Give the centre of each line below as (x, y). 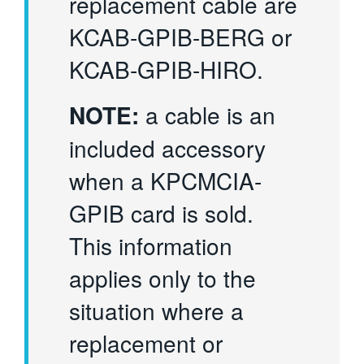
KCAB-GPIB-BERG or (181, 37)
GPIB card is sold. (162, 213)
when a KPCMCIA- (166, 181)
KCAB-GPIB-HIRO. (167, 69)
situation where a (157, 311)
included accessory (168, 148)
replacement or (146, 343)
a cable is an (208, 115)
